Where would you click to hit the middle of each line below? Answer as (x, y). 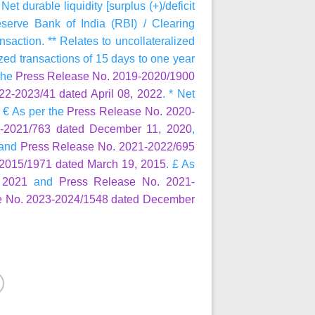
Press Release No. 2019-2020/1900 (105, 76)
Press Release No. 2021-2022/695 (107, 147)
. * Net (178, 94)
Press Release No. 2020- (131, 111)
